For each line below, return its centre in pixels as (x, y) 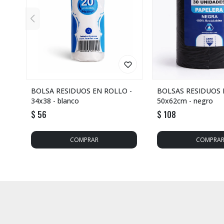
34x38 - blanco (55, 100)
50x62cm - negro (185, 100)
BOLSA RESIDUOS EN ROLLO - (81, 90)
